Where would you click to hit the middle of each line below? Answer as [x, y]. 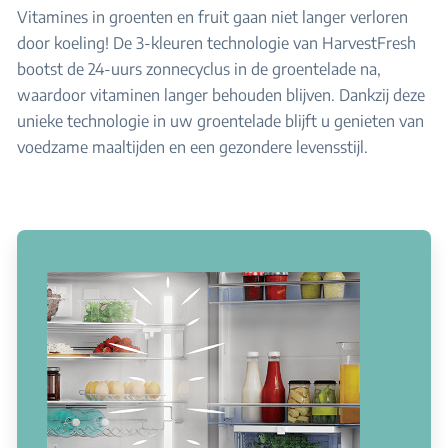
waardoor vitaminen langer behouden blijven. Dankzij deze [221, 95]
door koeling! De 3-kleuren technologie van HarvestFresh [216, 43]
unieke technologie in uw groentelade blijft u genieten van [220, 121]
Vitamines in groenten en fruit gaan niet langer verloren [212, 17]
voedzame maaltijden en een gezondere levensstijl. [192, 147]
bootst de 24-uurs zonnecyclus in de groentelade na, [199, 69]
